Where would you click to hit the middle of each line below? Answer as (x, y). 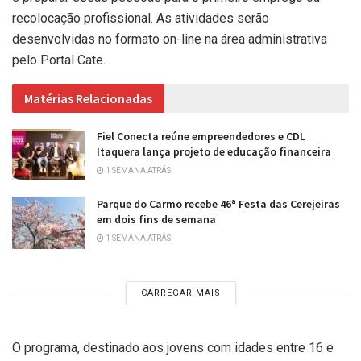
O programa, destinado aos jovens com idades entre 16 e (173, 347)
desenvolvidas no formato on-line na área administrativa (170, 39)
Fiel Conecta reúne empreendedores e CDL (201, 137)
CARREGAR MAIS (180, 293)
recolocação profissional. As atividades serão (141, 19)
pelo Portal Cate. (59, 60)
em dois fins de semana (156, 220)
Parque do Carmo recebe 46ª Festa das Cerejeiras (218, 204)
